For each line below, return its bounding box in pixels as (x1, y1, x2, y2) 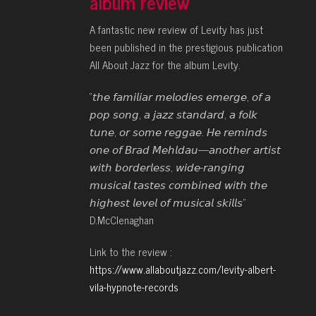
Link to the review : (90, 243, 173, 261)
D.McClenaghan (90, 211, 154, 229)
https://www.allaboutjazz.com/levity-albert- (90, 260, 276, 279)
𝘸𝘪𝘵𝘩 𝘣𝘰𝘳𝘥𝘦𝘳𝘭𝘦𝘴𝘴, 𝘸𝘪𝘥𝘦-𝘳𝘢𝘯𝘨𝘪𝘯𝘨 (90, 158, 245, 176)
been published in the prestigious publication (90, 38, 284, 56)
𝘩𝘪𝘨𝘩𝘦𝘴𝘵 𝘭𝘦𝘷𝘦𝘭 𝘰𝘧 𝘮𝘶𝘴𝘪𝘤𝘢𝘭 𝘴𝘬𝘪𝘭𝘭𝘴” (90, 193, 246, 212)
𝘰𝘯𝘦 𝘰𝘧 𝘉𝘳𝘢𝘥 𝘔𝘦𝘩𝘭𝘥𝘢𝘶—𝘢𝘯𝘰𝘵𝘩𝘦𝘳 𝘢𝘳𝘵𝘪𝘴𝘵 (90, 140, 281, 159)
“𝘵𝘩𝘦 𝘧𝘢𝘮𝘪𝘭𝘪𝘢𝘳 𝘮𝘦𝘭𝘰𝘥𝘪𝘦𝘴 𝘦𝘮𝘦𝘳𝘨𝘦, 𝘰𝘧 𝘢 (90, 87, 272, 106)
